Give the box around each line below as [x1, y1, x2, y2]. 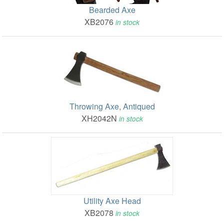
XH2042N [81, 112, 119, 124]
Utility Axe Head [83, 195, 141, 207]
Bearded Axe [88, 4, 135, 16]
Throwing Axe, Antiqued [69, 100, 155, 112]
